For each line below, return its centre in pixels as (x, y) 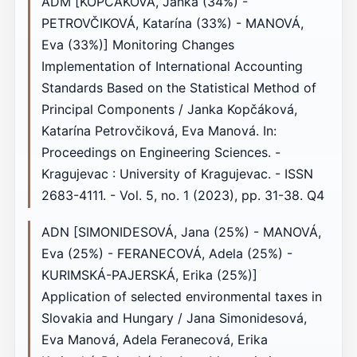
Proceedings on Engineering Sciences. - (161, 153)
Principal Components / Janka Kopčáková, (169, 110)
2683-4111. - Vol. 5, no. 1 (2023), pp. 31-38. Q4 (182, 196)
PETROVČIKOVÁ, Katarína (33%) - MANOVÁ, (172, 24)
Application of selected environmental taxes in (181, 297)
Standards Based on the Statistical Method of (178, 88)
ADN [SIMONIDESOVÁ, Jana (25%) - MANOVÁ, (181, 232)
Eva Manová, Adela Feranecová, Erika (154, 340)
